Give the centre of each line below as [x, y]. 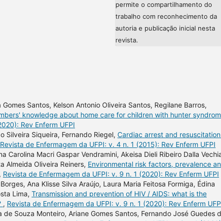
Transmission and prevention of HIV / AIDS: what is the [119, 193]
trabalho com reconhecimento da [166, 16]
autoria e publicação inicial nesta [165, 28]
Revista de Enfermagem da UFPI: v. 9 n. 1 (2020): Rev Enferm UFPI [111, 174]
